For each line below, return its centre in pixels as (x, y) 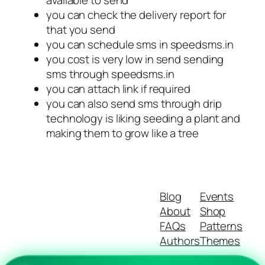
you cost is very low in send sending (135, 59)
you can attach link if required (118, 89)
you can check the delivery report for (136, 15)
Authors (180, 240)
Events (217, 196)
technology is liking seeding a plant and (143, 119)
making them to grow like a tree (122, 133)
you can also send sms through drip (134, 104)
